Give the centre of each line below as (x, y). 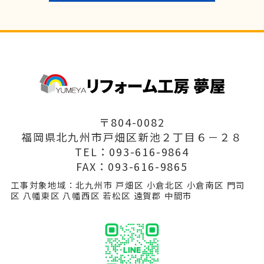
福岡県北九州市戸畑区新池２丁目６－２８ (132, 136)
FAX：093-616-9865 (132, 166)
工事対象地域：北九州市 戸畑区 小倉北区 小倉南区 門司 (128, 184)
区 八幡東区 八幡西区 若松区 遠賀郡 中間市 (101, 195)
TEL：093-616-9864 (132, 151)
